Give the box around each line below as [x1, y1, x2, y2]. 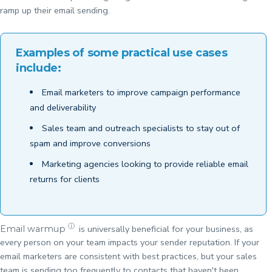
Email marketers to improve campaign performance [41, 86, 240, 99]
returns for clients [29, 173, 100, 186]
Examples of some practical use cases [16, 46, 228, 60]
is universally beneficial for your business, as [76, 222, 254, 235]
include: [16, 61, 61, 75]
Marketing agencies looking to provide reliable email [41, 158, 248, 171]
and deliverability [29, 101, 96, 114]
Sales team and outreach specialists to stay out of [41, 122, 240, 135]
